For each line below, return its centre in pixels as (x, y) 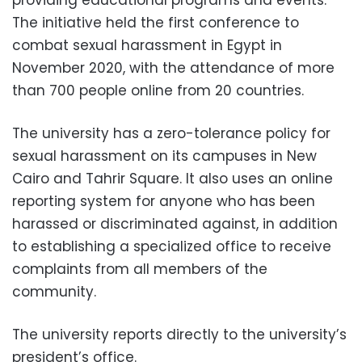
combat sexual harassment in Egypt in (147, 46)
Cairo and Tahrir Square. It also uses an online (173, 179)
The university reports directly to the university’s (179, 335)
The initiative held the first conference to (156, 23)
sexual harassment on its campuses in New (164, 156)
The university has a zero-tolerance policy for (171, 134)
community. (54, 292)
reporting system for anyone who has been (164, 202)
